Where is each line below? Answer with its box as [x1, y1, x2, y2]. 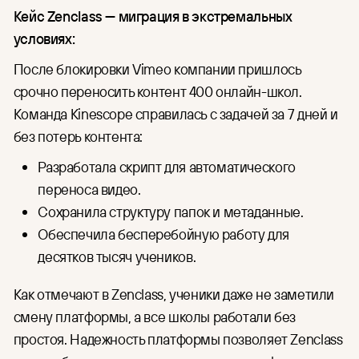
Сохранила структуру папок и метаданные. [38, 201, 304, 221]
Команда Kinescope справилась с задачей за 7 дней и [13, 103, 338, 123]
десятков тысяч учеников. [38, 246, 196, 266]
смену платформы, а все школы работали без [13, 306, 296, 326]
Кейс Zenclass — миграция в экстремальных [13, 6, 292, 26]
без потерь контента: [13, 126, 143, 146]
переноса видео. [38, 179, 144, 199]
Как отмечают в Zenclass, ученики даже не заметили [13, 284, 334, 304]
